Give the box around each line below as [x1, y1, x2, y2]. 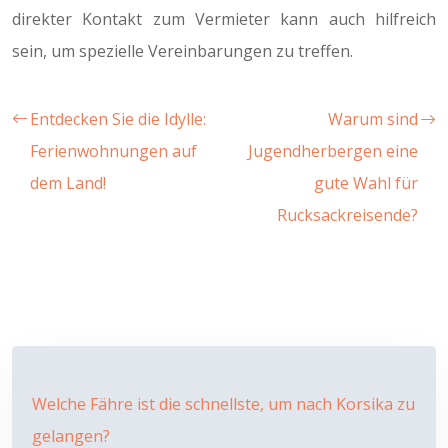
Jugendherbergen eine [248, 140, 418, 162]
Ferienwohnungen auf [30, 140, 197, 162]
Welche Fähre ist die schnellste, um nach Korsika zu [32, 393, 415, 415]
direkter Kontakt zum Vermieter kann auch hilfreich [12, 8, 436, 30]
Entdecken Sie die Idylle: [30, 108, 206, 130]
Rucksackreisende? [277, 204, 418, 226]
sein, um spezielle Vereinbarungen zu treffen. [12, 40, 353, 62]
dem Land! [30, 172, 106, 194]
